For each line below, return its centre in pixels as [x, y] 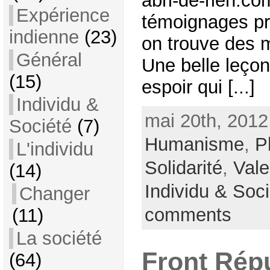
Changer [54, 194]
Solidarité [183, 168]
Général [49, 60]
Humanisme [194, 144]
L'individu [55, 149]
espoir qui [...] [198, 87]
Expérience [63, 15]
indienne [44, 37]
